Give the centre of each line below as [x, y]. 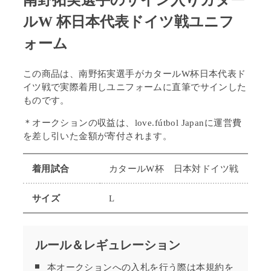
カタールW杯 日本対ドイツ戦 [174, 170]
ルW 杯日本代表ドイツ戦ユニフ [128, 24]
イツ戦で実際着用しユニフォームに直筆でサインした [135, 88]
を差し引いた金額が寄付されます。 [97, 137]
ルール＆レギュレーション [107, 247]
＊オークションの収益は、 [79, 124]
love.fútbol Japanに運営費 [188, 124]
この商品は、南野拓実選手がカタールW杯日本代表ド [134, 75]
